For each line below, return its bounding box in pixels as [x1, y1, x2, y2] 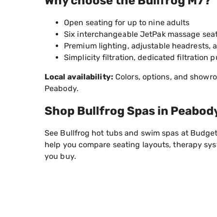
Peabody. [45, 84, 78, 93]
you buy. [45, 151, 76, 161]
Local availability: [45, 72, 113, 82]
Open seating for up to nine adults [64, 18, 190, 28]
